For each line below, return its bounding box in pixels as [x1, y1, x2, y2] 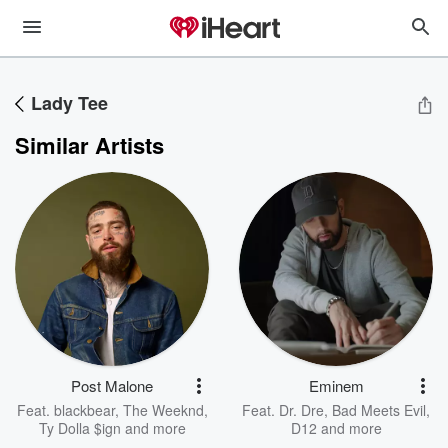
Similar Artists [15, 129, 164, 161]
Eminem [308, 375, 364, 396]
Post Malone [71, 375, 153, 396]
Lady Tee [31, 90, 108, 116]
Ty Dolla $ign [38, 418, 121, 438]
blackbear [53, 400, 115, 420]
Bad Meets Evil [332, 400, 426, 420]
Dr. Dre [279, 400, 324, 420]
